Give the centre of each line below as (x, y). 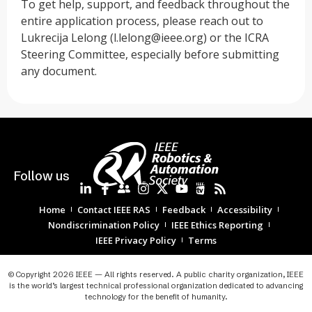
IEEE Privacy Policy (136, 240)
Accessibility (245, 209)
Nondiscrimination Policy (104, 225)
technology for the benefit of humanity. (156, 296)
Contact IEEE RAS (114, 209)
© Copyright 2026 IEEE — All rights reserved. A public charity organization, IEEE (156, 274)
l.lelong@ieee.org (158, 38)
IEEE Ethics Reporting (217, 225)
